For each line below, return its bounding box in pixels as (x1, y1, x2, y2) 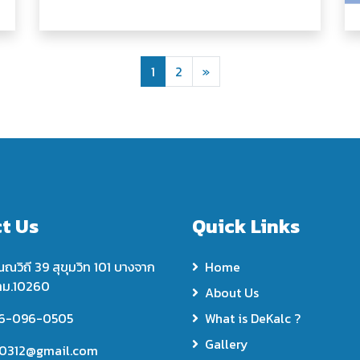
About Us (205, 283, 259, 302)
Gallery (205, 334, 248, 354)
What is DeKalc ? (205, 309, 301, 328)
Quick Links (192, 212, 300, 240)
